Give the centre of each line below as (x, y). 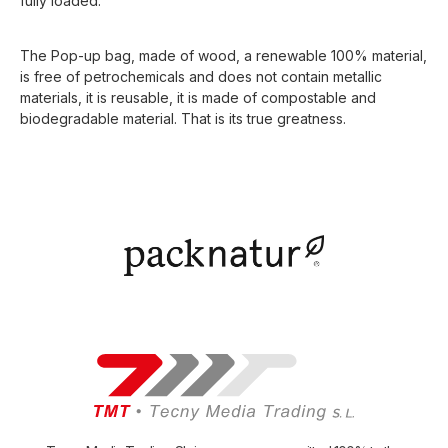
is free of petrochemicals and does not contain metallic (201, 77)
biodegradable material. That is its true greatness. (183, 119)
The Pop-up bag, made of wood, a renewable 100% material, (223, 56)
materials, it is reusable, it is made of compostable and (198, 98)
